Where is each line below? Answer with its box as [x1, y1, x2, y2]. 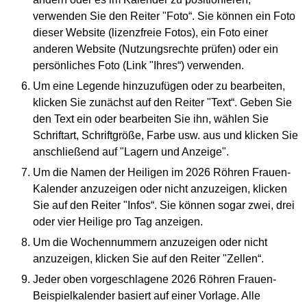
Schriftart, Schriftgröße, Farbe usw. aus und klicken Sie [33, 130, 298, 141]
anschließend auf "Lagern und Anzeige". [33, 146, 229, 158]
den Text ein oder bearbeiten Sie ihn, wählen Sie [33, 113, 269, 125]
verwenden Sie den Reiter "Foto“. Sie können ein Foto [33, 10, 295, 22]
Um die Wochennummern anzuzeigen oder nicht [33, 236, 267, 248]
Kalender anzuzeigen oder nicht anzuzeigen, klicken [33, 183, 287, 195]
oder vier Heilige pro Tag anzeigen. [33, 216, 203, 228]
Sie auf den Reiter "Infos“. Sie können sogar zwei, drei [33, 199, 295, 211]
